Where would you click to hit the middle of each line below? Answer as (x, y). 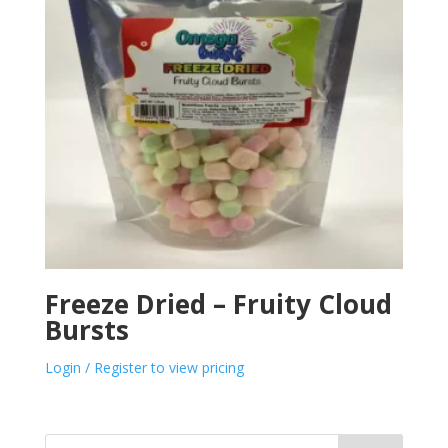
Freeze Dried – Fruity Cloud (218, 303)
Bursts (86, 329)
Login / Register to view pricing (144, 367)
